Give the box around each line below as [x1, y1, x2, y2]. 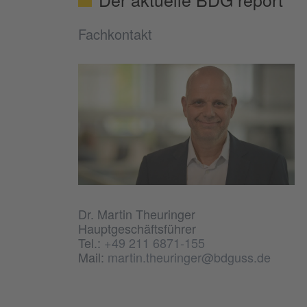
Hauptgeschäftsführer [78, 219, 196, 238]
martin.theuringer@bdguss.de [108, 248, 271, 267]
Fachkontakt [78, 23, 152, 44]
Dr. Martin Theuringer [78, 205, 195, 223]
